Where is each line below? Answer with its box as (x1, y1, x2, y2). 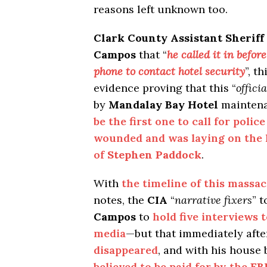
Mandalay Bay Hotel (108, 98, 218, 112)
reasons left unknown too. (94, 2, 228, 17)
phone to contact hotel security (94, 64, 245, 79)
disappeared (94, 243, 158, 257)
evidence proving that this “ (94, 81, 236, 95)
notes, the (94, 193, 147, 207)
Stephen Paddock (107, 148, 201, 162)
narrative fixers (175, 193, 252, 207)
